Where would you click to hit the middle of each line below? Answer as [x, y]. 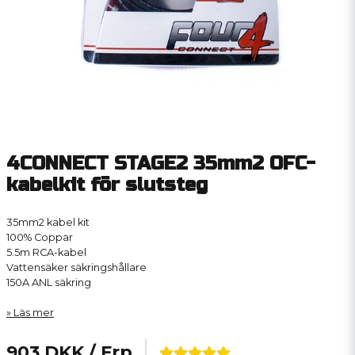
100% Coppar [40, 237]
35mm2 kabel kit [48, 222]
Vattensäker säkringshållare [76, 267]
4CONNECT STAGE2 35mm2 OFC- [161, 164]
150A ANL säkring [49, 282]
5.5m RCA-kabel [46, 252]
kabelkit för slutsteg [107, 185]
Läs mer [34, 313]
